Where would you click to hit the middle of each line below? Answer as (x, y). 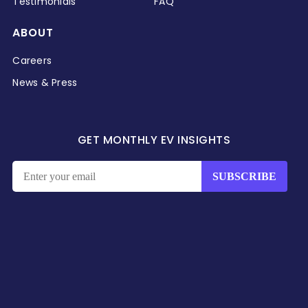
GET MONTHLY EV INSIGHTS (154, 140)
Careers (32, 61)
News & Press (45, 83)
